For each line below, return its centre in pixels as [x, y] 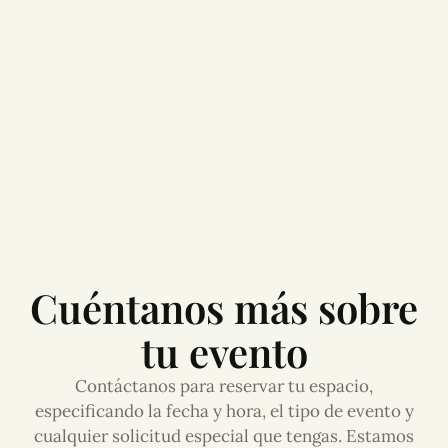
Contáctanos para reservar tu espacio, [224, 385]
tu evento [224, 351]
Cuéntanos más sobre [224, 307]
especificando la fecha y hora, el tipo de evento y [224, 410]
